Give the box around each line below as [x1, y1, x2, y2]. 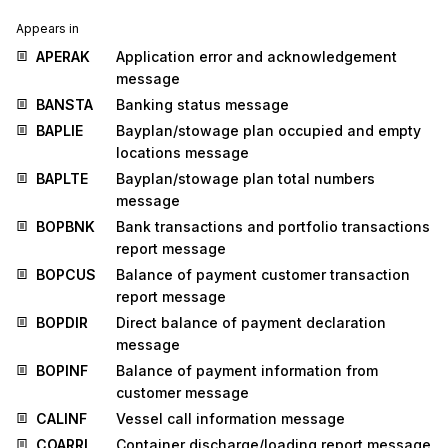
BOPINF [36, 361, 88, 379]
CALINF [36, 409, 87, 427]
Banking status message [116, 95, 289, 113]
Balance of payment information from [116, 361, 378, 379]
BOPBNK [36, 217, 95, 235]
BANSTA [36, 95, 93, 113]
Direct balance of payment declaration [116, 313, 386, 331]
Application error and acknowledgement [116, 47, 397, 65]
